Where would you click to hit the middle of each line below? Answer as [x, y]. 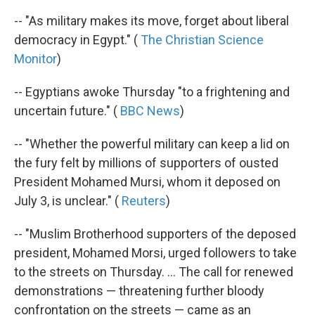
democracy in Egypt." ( [77, 39]
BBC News [150, 110]
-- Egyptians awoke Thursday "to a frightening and [152, 91]
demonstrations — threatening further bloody [139, 290]
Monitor [36, 58]
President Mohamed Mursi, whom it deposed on [147, 181]
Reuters [144, 200]
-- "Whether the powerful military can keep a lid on [152, 143]
